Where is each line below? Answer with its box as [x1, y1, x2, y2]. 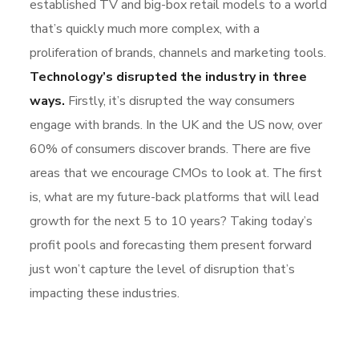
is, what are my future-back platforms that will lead [30, 188, 320, 206]
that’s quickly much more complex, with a [30, 19, 260, 38]
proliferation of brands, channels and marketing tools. [30, 43, 327, 62]
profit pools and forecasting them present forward [30, 236, 313, 254]
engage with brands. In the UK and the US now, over [30, 115, 323, 134]
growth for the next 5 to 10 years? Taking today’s [30, 212, 313, 230]
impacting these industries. [30, 284, 180, 302]
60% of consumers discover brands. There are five [30, 139, 312, 158]
